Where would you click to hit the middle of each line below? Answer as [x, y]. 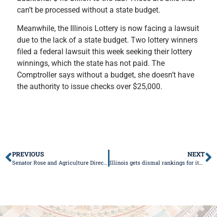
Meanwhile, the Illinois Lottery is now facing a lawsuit [108, 28]
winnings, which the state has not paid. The [91, 63]
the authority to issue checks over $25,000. [90, 86]
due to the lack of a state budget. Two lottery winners [107, 40]
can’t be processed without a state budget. [89, 10]
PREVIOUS [28, 154]
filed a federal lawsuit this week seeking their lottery [105, 51]
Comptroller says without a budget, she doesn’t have [106, 75]
